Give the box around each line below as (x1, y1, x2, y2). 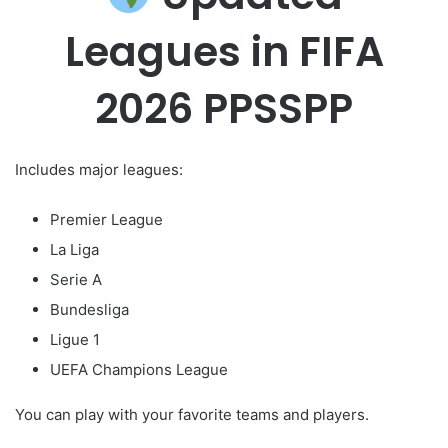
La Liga (50, 240, 99, 260)
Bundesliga (50, 300, 129, 320)
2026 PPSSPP (95, 79, 353, 137)
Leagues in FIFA (64, 22, 384, 80)
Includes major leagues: (15, 160, 183, 180)
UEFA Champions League (50, 360, 228, 380)
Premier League (50, 210, 163, 230)
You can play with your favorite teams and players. (15, 405, 369, 425)
